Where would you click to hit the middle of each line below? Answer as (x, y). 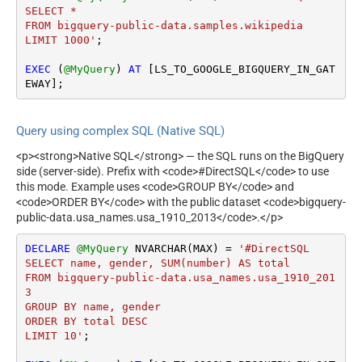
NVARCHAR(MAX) (177, 249)
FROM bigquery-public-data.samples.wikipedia (164, 25)
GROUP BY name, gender (93, 307)
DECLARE (47, 249)
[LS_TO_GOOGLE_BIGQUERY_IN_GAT (238, 69)
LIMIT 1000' (60, 40)
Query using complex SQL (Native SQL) (120, 131)
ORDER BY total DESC (86, 322)
